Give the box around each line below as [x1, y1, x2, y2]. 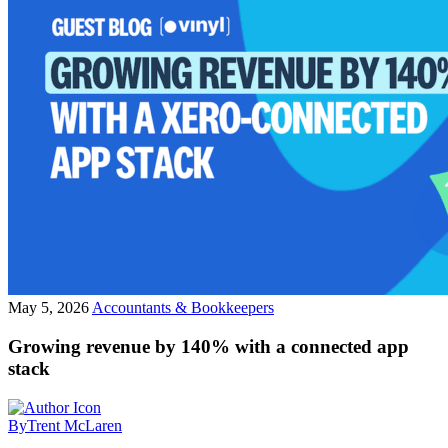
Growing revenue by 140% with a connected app [8, 335, 409, 357]
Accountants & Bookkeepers [92, 299, 274, 317]
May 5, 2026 [8, 299, 92, 317]
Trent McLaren [27, 416, 122, 434]
